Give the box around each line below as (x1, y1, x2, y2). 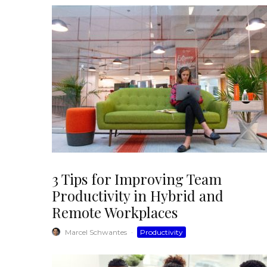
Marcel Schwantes (65, 227, 127, 237)
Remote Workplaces (52, 202, 178, 222)
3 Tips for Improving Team (52, 169, 222, 188)
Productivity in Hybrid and (52, 185, 223, 205)
